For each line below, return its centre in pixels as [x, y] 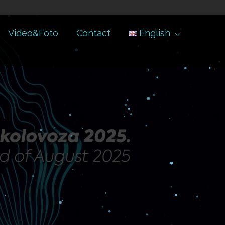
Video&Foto [33, 33]
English [155, 33]
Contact [93, 33]
